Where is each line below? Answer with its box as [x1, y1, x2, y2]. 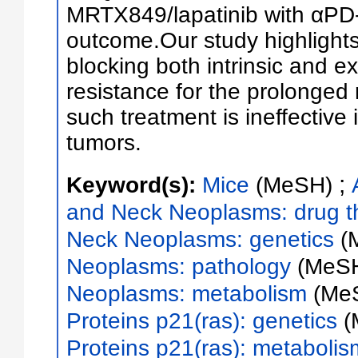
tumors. [66, 130, 141, 156]
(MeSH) [255, 172, 332, 197]
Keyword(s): [66, 172, 202, 197]
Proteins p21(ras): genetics [66, 308, 337, 333]
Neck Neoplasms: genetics [66, 226, 334, 252]
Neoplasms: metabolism [66, 280, 307, 306]
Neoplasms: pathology [66, 253, 291, 279]
